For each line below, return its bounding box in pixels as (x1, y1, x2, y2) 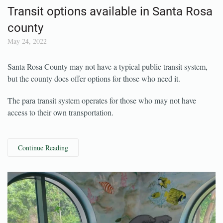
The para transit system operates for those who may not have (7, 114, 196, 124)
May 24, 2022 (7, 55, 47, 65)
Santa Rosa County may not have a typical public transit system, (7, 80, 208, 91)
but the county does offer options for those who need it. (7, 92, 180, 103)
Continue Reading (18, 162, 68, 171)
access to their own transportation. (7, 126, 113, 136)
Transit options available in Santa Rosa (7, 23, 213, 37)
